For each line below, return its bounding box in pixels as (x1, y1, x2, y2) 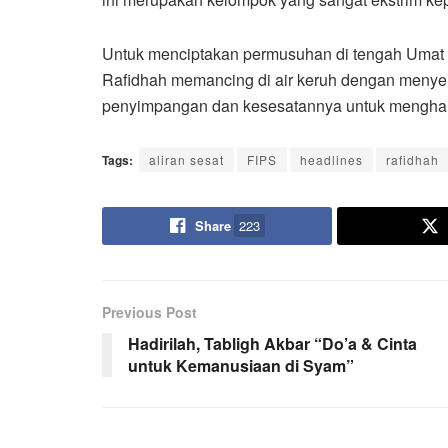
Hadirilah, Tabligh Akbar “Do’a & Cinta (128, 331, 417, 355)
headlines (300, 150, 363, 168)
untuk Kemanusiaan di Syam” (128, 353, 354, 377)
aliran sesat (149, 150, 224, 168)
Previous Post (102, 301, 197, 322)
